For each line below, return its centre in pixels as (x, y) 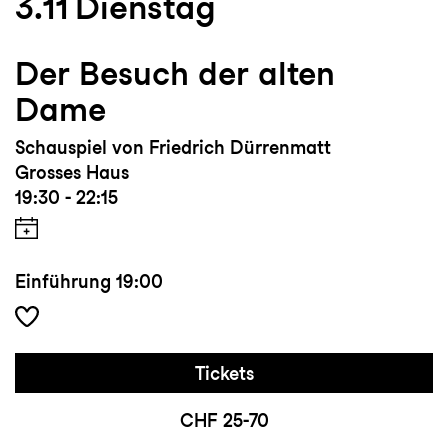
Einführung (63, 282)
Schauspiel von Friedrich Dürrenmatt (173, 148)
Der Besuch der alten (175, 74)
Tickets (224, 374)
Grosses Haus (72, 173)
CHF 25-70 (224, 421)
